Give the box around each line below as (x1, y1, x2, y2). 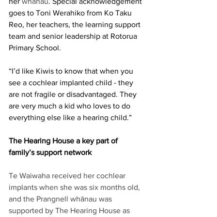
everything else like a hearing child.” (9, 113, 134, 122)
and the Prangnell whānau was (9, 194, 114, 203)
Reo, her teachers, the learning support (9, 20, 142, 29)
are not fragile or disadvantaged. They (9, 90, 139, 98)
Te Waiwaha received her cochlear (9, 171, 127, 180)
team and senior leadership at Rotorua (9, 31, 139, 40)
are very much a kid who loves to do (9, 101, 132, 110)
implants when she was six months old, (9, 183, 142, 191)
